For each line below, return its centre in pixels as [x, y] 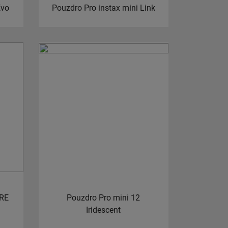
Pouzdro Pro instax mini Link [103, 8]
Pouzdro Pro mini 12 [104, 197]
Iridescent [104, 210]
